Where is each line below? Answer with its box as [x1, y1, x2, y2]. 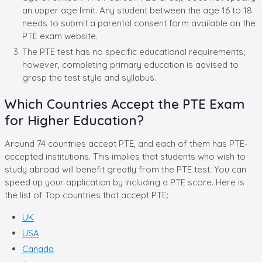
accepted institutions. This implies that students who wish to [5, 150, 246, 162]
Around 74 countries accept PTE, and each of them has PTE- [5, 137, 248, 149]
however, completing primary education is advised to [22, 58, 239, 70]
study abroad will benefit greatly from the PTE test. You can [5, 163, 246, 175]
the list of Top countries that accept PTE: [5, 189, 168, 201]
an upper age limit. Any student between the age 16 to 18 [22, 4, 252, 16]
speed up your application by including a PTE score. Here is [5, 176, 244, 188]
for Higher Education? [5, 112, 144, 129]
